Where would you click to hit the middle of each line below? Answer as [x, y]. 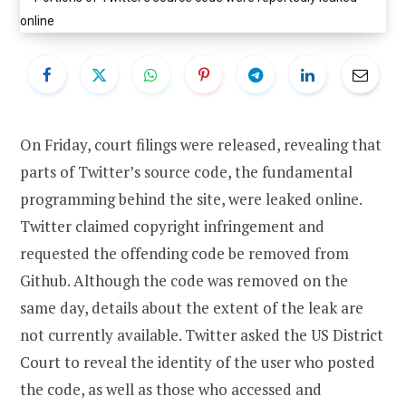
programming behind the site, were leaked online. [191, 199]
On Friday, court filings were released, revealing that [201, 145]
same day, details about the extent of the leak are [192, 308]
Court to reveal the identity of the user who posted [198, 362]
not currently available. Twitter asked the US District [202, 335]
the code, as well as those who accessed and [171, 390]
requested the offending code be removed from [184, 254]
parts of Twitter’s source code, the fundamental [186, 172]
